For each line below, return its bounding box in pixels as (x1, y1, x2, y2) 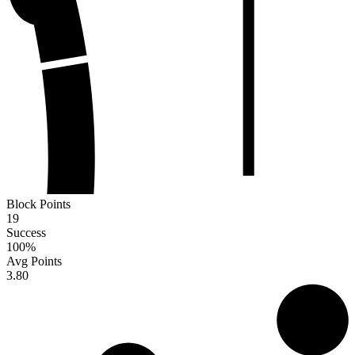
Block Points (6, 197, 71, 211)
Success (6, 225, 46, 239)
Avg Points (6, 254, 62, 268)
